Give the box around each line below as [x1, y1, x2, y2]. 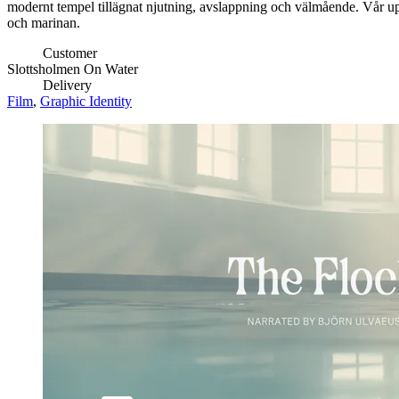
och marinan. [7, 15, 80, 31]
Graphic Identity [40, 94, 132, 110]
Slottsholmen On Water [7, 61, 138, 77]
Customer [43, 45, 97, 61]
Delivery [43, 77, 92, 94]
